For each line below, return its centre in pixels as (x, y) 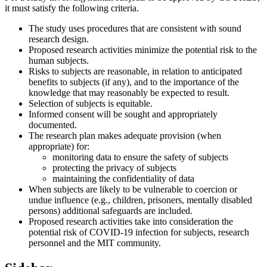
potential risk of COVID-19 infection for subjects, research (139, 232)
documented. (53, 125)
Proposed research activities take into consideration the (131, 221)
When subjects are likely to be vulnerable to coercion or (133, 189)
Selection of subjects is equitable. (91, 103)
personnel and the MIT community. (95, 243)
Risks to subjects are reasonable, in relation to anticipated (135, 71)
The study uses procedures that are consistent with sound (135, 28)
